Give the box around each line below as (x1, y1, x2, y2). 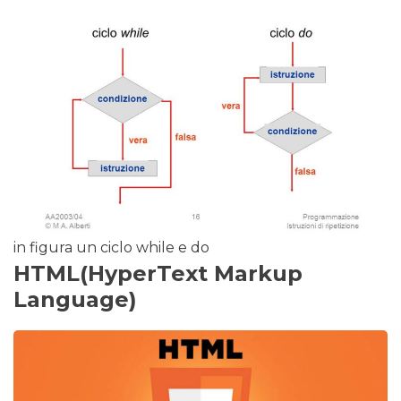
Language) (13, 286, 137, 312)
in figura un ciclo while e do (13, 238, 209, 256)
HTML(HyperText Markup (13, 260, 303, 286)
